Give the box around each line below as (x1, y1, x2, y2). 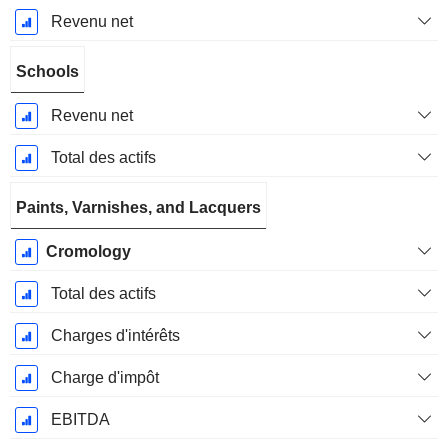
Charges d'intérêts (50, 327, 180, 345)
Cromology (45, 243, 131, 261)
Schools (16, 63, 79, 81)
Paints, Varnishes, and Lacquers (16, 199, 261, 217)
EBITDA (50, 411, 110, 429)
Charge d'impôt (50, 369, 159, 387)
